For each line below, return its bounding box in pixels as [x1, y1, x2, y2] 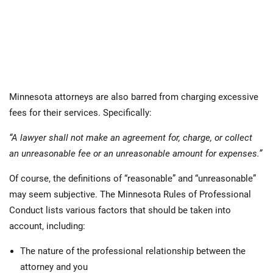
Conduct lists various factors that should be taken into [9, 205, 231, 216]
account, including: [9, 221, 85, 232]
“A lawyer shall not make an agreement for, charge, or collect [9, 132, 252, 144]
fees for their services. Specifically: [9, 107, 152, 119]
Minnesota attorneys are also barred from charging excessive [9, 91, 258, 103]
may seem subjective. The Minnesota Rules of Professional [9, 189, 251, 200]
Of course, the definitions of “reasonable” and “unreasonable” [9, 173, 256, 185]
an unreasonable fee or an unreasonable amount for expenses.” [9, 148, 262, 160]
